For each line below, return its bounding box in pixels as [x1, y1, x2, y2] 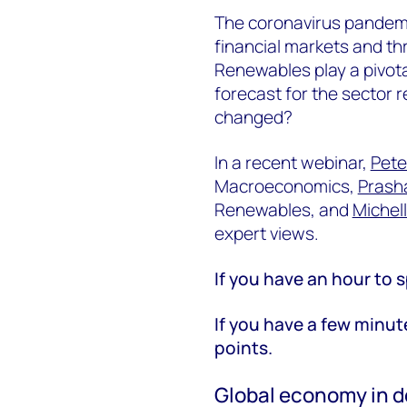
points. [213, 335, 273, 360]
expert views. [213, 221, 319, 245]
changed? [213, 104, 293, 129]
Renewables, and [213, 197, 352, 222]
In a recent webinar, [213, 150, 371, 174]
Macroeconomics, [213, 174, 358, 198]
